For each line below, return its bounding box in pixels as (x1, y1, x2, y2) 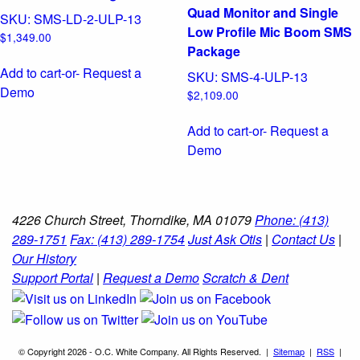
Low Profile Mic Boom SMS (186, 22, 352, 41)
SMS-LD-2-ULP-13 (34, 9, 141, 28)
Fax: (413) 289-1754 (70, 230, 185, 249)
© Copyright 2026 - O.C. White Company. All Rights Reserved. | (18, 345, 273, 358)
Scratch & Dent (202, 268, 288, 288)
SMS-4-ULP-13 (220, 67, 308, 86)
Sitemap (273, 345, 305, 358)
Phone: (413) (255, 211, 329, 230)
